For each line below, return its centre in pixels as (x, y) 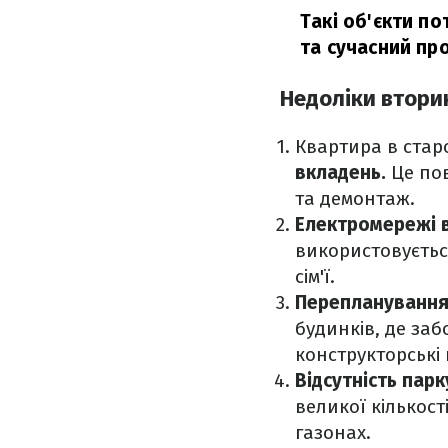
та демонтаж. (355, 199)
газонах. (333, 433)
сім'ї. (315, 277)
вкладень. (340, 173)
